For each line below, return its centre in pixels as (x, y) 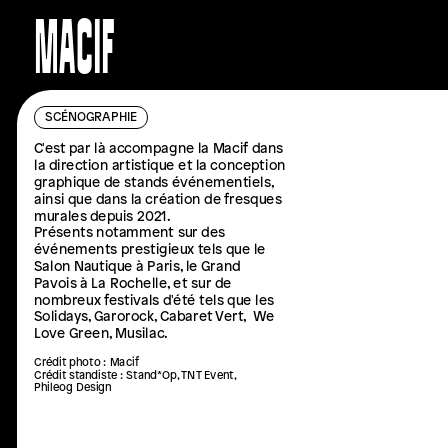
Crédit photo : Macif (86, 362)
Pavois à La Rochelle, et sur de (132, 282)
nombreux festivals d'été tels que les (153, 299)
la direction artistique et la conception (159, 165)
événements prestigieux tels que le (149, 249)
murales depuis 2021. (102, 215)
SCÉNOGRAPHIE (130, 167)
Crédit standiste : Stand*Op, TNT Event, (134, 374)
